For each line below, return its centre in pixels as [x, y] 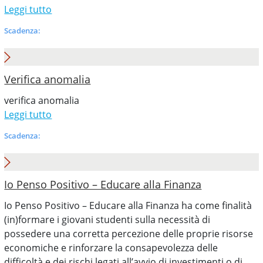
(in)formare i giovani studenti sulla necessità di [107, 220]
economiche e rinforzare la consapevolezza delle [111, 248]
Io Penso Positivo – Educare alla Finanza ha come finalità [128, 205]
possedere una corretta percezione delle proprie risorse [129, 234]
